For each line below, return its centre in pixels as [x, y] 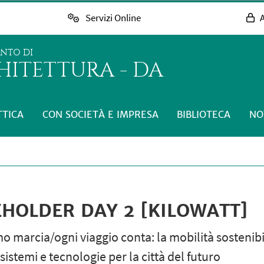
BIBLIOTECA [204, 114]
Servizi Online [113, 18]
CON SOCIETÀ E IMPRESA [100, 114]
